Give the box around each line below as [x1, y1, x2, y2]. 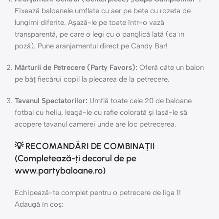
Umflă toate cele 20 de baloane [88, 96, 192, 105]
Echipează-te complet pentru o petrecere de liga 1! [15, 188, 181, 197]
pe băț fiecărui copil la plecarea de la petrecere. [15, 75, 170, 84]
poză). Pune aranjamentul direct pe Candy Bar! [15, 42, 168, 50]
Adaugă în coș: [15, 200, 64, 209]
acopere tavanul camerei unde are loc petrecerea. [15, 120, 176, 129]
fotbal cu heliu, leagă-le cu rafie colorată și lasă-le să [15, 108, 187, 117]
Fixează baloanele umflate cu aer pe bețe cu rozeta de [15, 6, 191, 15]
